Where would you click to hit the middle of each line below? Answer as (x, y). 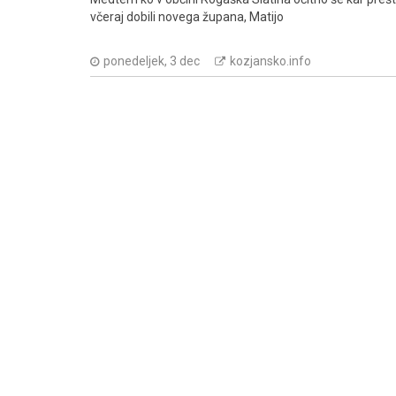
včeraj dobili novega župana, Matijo (187, 16)
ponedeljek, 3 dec (152, 61)
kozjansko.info (270, 61)
